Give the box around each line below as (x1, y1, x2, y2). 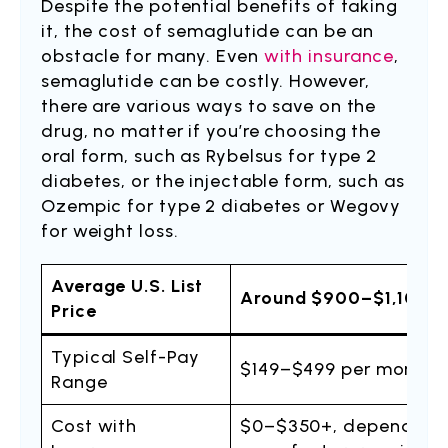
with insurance (263, 45, 395, 67)
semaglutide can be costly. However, (41, 70, 370, 92)
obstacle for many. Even (41, 45, 264, 67)
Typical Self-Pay (51, 346, 200, 368)
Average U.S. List (51, 275, 204, 297)
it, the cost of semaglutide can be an (41, 20, 375, 42)
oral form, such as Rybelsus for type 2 (41, 145, 378, 167)
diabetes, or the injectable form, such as (41, 170, 405, 192)
